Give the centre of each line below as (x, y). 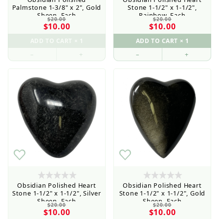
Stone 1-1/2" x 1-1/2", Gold (162, 193)
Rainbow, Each (162, 15)
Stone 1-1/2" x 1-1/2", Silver (57, 193)
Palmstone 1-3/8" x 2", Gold (57, 7)
